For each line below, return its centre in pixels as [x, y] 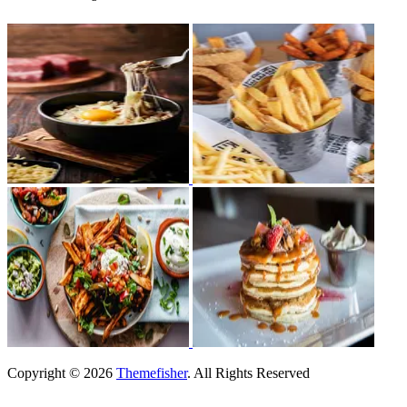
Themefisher [152, 372]
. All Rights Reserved [248, 372]
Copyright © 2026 [62, 372]
